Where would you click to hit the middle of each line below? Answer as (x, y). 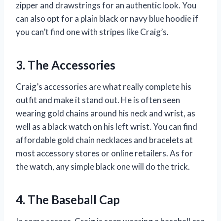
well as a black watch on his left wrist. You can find (107, 127)
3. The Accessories (66, 65)
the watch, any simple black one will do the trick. (103, 167)
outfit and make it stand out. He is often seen (98, 100)
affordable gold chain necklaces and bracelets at (104, 140)
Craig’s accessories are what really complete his (104, 87)
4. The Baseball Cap (68, 200)
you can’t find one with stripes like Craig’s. (92, 32)
